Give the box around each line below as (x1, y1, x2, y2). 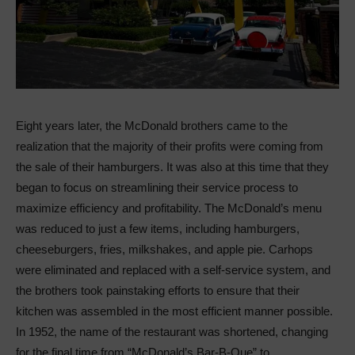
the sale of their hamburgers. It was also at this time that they (16, 159, 329, 174)
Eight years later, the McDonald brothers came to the (16, 118, 288, 132)
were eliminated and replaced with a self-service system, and (16, 262, 330, 277)
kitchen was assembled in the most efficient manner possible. (16, 303, 333, 318)
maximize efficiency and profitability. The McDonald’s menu (16, 200, 322, 215)
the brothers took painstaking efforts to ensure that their (16, 283, 300, 297)
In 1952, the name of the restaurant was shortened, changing (16, 324, 328, 338)
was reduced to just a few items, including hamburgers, (16, 221, 300, 235)
